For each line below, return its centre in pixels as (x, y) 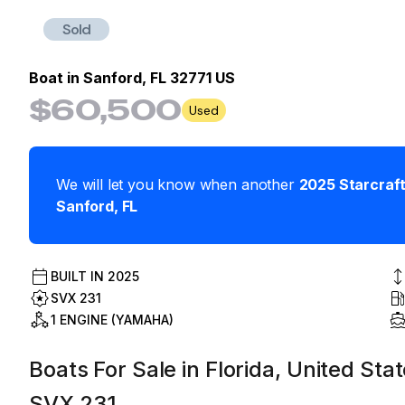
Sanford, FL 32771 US (159, 78)
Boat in (56, 78)
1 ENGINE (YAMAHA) (112, 320)
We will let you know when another (175, 184)
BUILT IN (79, 276)
